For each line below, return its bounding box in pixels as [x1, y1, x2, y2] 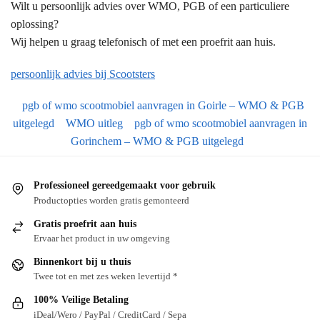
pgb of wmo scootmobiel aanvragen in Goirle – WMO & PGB [21, 99, 304, 112]
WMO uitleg [66, 117, 123, 130]
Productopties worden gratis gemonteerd [34, 194, 189, 206]
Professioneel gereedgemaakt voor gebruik [34, 180, 216, 191]
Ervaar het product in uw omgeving [34, 232, 170, 244]
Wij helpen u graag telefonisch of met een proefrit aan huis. [11, 36, 276, 49]
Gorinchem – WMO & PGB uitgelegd [71, 135, 244, 148]
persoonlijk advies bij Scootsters [11, 67, 155, 80]
